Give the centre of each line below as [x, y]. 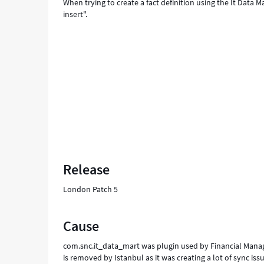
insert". [75, 14]
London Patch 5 [91, 189]
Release [87, 169]
